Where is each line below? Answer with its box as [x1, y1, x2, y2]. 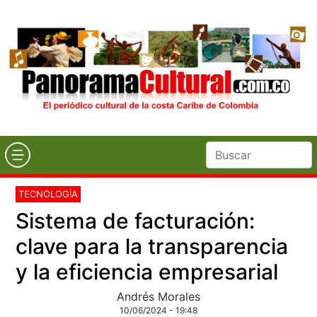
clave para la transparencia [16, 233, 289, 259]
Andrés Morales [117, 289, 200, 304]
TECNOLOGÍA [18, 188, 79, 200]
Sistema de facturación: [16, 207, 255, 234]
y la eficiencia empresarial [16, 258, 279, 284]
